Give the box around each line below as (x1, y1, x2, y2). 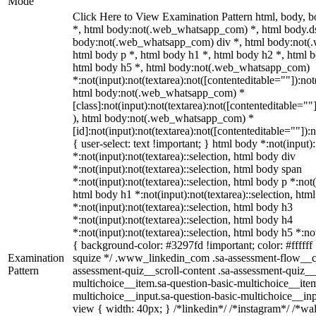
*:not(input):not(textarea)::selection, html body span (73, 163, 302, 175)
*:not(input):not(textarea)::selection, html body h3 (73, 201, 293, 213)
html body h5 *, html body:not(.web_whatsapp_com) (73, 61, 310, 73)
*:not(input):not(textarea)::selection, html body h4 (73, 214, 293, 226)
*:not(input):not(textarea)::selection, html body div (73, 150, 296, 162)
